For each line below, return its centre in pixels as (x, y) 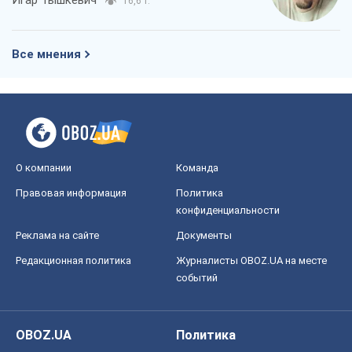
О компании (44, 167)
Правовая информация (71, 192)
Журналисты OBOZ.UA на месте (251, 260)
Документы (204, 235)
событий (197, 277)
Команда (197, 167)
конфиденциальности (228, 210)
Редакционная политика (73, 260)
